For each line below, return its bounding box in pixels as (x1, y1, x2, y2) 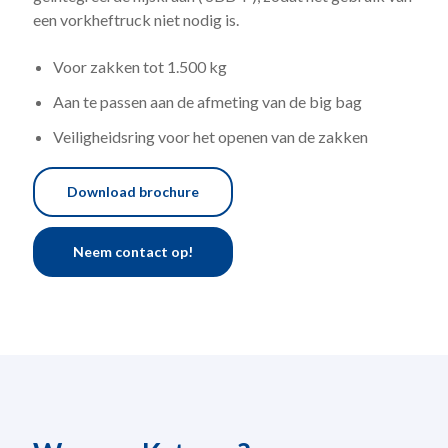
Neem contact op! (72, 242, 193, 260)
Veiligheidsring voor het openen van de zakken (52, 126, 368, 146)
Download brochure (66, 182, 199, 200)
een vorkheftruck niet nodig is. (32, 9, 239, 29)
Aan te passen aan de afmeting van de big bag (52, 91, 362, 111)
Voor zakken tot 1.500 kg (52, 56, 227, 76)
